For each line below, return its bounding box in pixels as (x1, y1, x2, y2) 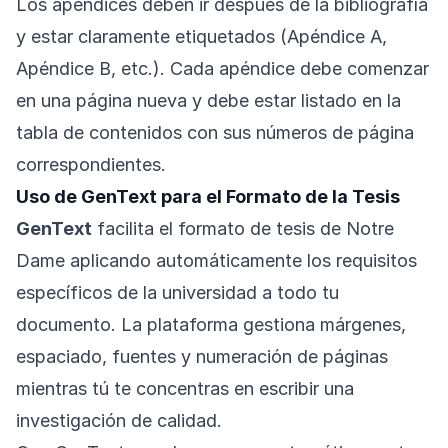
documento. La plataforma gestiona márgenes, (16, 314, 406, 336)
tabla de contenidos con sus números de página (16, 122, 414, 144)
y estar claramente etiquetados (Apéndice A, (16, 26, 387, 48)
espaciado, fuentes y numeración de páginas (16, 346, 388, 368)
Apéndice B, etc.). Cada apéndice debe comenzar (16, 58, 429, 80)
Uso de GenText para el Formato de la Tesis (16, 186, 400, 208)
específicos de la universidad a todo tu (16, 282, 339, 304)
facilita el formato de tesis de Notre (92, 218, 394, 240)
